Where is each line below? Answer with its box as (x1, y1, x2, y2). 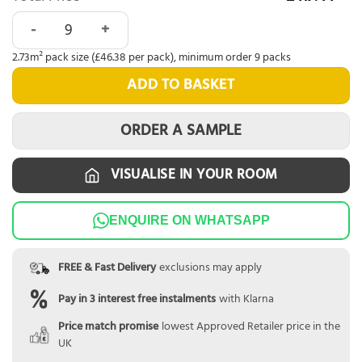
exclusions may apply (158, 259, 262, 278)
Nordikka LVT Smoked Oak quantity (11, 10, 224, 32)
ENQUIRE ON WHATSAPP (108, 213, 270, 227)
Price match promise (57, 317, 158, 336)
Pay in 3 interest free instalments (57, 289, 216, 309)
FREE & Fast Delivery (57, 259, 156, 278)
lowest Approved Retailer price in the (161, 317, 340, 336)
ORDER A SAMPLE (120, 118, 242, 143)
